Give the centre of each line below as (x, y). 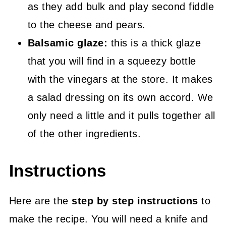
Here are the (40, 201)
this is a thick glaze (154, 43)
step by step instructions (135, 201)
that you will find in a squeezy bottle (112, 61)
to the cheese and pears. (87, 25)
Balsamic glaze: (68, 43)
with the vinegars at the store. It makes (120, 79)
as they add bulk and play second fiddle (121, 7)
